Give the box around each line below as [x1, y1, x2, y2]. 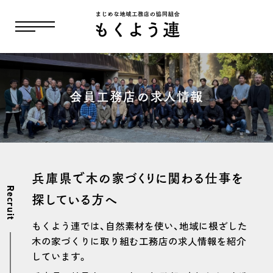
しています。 [32, 252, 88, 263]
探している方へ [32, 190, 118, 209]
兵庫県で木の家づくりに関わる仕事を [32, 168, 244, 188]
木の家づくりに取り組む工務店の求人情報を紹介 [32, 236, 247, 248]
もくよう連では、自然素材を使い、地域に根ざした [32, 221, 248, 233]
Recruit [4, 185, 17, 220]
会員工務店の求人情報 [69, 86, 204, 105]
